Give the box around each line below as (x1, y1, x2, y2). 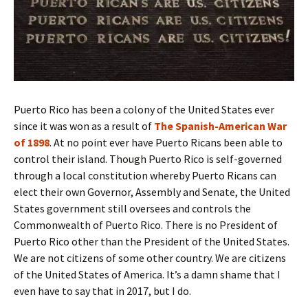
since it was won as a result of (14, 118, 154, 133)
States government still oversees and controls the (14, 201, 251, 215)
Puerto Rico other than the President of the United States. (14, 234, 289, 248)
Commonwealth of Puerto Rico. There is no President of (14, 217, 278, 232)
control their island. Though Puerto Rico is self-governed (14, 151, 282, 166)
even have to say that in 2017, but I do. (14, 283, 191, 298)
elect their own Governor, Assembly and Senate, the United (14, 184, 290, 199)
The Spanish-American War (154, 118, 287, 133)
